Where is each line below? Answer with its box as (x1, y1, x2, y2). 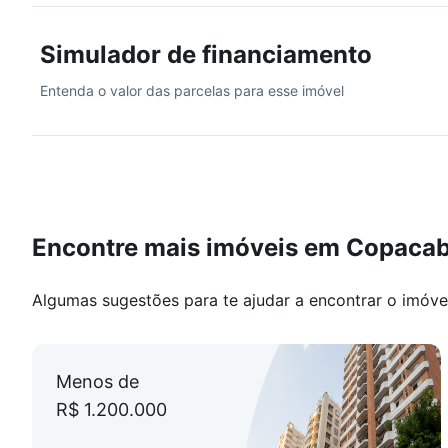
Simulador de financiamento (40, 40, 372, 69)
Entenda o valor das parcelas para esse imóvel (40, 82, 344, 99)
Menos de (56, 371, 139, 392)
